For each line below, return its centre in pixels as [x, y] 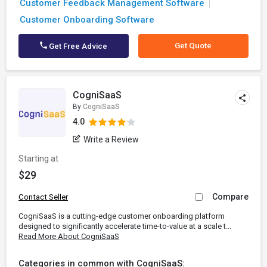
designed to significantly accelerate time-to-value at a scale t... [125, 226]
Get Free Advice [77, 46]
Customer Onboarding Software [87, 20]
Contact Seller [43, 197]
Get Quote [193, 46]
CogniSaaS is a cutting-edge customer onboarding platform [122, 216]
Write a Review [111, 139]
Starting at [38, 159]
